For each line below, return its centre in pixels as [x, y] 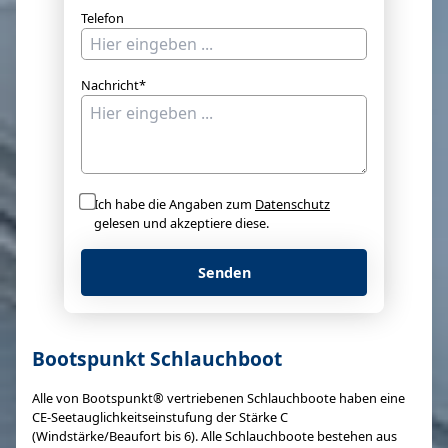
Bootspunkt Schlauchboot [157, 359]
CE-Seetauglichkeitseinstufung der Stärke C [160, 417]
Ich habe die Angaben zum [174, 204]
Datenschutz [292, 204]
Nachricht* [113, 85]
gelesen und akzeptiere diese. [181, 223]
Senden [224, 273]
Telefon [102, 18]
